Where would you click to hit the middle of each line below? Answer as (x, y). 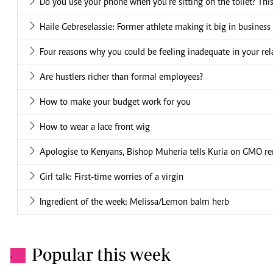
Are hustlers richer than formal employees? (121, 78)
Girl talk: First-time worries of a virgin (112, 178)
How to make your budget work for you (115, 103)
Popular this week (101, 255)
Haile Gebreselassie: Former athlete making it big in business (155, 28)
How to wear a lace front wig (95, 128)
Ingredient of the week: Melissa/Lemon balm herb (134, 203)
